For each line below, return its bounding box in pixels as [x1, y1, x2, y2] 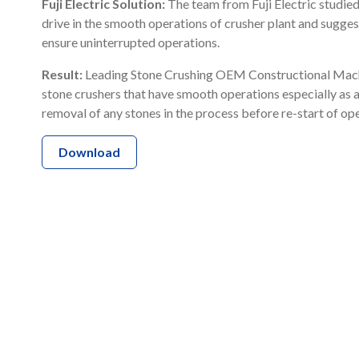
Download [58, 143, 120, 159]
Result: [42, 66, 85, 82]
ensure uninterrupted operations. [42, 34, 220, 50]
